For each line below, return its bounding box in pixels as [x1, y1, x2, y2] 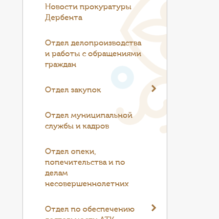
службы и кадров [45, 122, 109, 131]
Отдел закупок [45, 86, 102, 94]
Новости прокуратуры [45, 2, 132, 11]
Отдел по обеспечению [45, 205, 135, 214]
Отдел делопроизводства [45, 39, 142, 47]
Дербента [45, 13, 83, 22]
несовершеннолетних [45, 179, 129, 188]
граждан [45, 60, 77, 69]
